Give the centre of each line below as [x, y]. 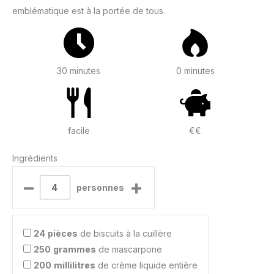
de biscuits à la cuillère [125, 233]
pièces [63, 233]
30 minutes [79, 71]
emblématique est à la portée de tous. [89, 11]
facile [79, 131]
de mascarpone [129, 249]
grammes [75, 249]
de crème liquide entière [146, 265]
